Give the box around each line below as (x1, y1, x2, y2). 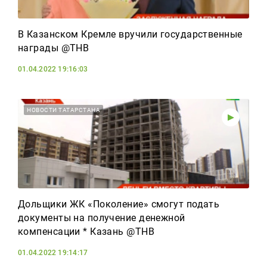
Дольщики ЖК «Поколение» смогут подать (18, 198, 220, 210)
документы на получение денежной (18, 212, 185, 223)
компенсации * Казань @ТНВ (18, 226, 155, 237)
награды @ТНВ (18, 42, 89, 54)
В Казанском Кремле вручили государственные (18, 29, 243, 40)
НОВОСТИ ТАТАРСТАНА (27, 107, 100, 113)
